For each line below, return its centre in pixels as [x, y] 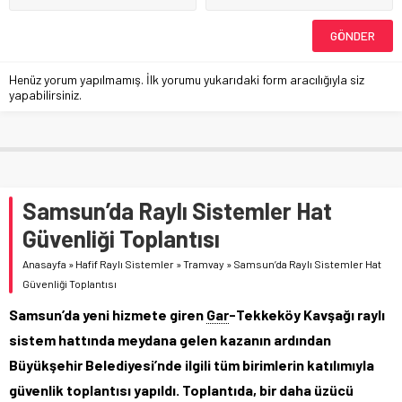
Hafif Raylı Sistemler [125, 263]
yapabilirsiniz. [45, 94]
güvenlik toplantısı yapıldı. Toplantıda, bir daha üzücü [181, 389]
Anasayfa [44, 263]
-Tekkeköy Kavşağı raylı [307, 314]
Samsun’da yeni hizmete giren [108, 314]
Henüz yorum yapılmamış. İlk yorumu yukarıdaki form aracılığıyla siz [187, 79]
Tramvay [204, 263]
